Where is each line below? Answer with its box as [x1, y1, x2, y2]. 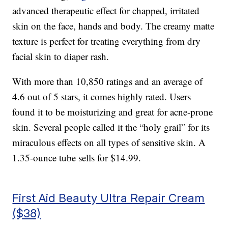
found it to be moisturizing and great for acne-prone [12, 105, 213, 119]
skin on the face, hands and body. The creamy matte [12, 19, 215, 33]
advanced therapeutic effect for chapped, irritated [12, 4, 200, 17]
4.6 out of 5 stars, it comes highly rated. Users [12, 90, 191, 103]
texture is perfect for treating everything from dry [12, 35, 201, 48]
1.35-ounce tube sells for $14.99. [12, 151, 141, 164]
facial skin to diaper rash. [12, 50, 109, 63]
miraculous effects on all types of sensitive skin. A [12, 136, 206, 149]
